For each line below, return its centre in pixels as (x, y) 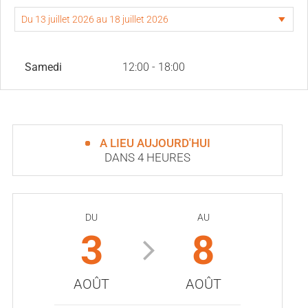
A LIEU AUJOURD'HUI (155, 143)
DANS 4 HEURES (147, 157)
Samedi (43, 67)
